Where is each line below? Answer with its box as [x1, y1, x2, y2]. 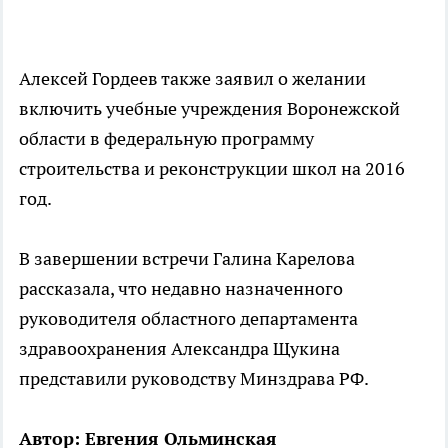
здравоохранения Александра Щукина [19, 337, 340, 360]
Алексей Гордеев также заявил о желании [19, 67, 366, 90]
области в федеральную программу [19, 127, 314, 150]
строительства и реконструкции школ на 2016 [19, 157, 405, 180]
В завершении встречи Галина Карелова [19, 247, 355, 270]
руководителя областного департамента [19, 307, 358, 330]
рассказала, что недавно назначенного [19, 277, 343, 300]
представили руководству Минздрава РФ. [19, 367, 369, 390]
